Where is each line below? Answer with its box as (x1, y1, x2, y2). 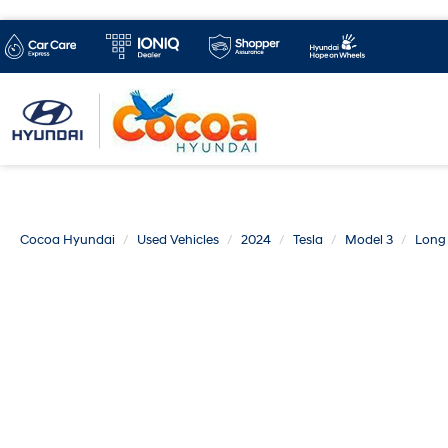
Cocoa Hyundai (20, 232, 115, 248)
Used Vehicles (137, 232, 219, 248)
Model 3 (345, 232, 393, 248)
